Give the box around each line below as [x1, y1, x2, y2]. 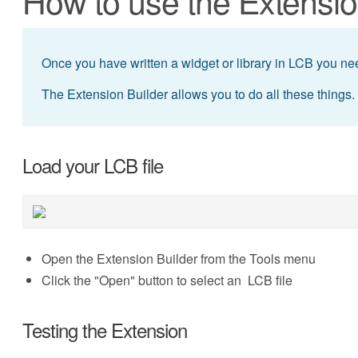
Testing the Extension [22, 316, 187, 344]
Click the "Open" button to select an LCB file [41, 271, 292, 289]
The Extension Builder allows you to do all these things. [41, 85, 355, 103]
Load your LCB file [22, 151, 163, 179]
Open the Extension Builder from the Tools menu [41, 249, 316, 268]
